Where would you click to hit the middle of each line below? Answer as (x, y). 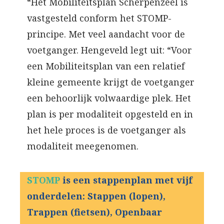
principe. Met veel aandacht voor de (106, 34)
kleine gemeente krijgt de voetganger (111, 82)
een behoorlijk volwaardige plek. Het (109, 98)
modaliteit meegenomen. (83, 146)
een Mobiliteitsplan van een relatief (106, 66)
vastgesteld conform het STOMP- (99, 18)
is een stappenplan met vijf (127, 180)
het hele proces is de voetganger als (106, 130)
